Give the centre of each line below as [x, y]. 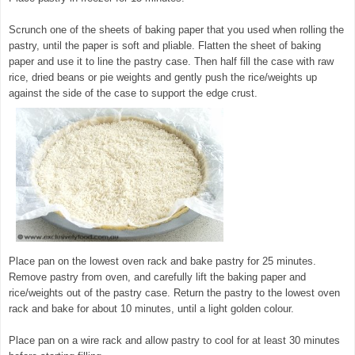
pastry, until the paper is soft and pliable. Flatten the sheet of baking [165, 45]
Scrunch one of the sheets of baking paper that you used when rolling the [176, 29]
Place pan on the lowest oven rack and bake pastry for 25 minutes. [162, 261]
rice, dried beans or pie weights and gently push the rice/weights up [163, 77]
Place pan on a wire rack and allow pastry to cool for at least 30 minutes [174, 340]
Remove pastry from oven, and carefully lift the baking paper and [157, 277]
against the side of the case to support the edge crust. [133, 93]
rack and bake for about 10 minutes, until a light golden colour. [151, 308]
